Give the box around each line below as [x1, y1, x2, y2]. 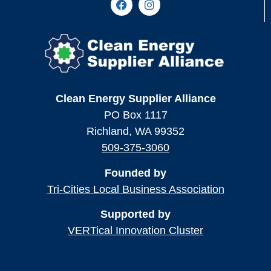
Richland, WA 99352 [87, 125, 184, 138]
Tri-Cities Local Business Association [47, 183, 224, 195]
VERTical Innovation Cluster [68, 224, 203, 237]
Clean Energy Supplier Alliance [55, 93, 216, 105]
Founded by [105, 166, 166, 179]
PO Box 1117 [103, 109, 168, 122]
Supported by [100, 208, 171, 221]
